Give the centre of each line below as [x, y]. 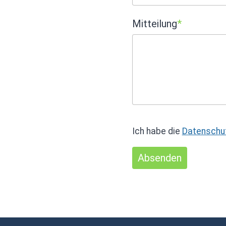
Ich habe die [157, 131]
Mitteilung [154, 24]
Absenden [159, 158]
